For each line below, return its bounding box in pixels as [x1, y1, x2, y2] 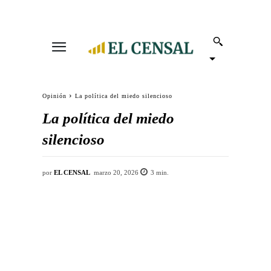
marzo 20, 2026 [94, 169, 139, 177]
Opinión [42, 93, 67, 99]
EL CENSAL [54, 168, 90, 176]
